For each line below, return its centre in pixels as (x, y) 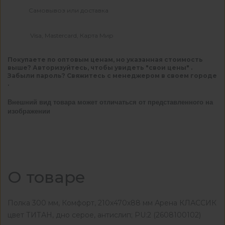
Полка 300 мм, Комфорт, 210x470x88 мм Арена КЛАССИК (112, 203)
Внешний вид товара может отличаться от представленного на (110, 102)
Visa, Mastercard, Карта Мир (72, 35)
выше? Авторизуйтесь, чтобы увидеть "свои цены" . (100, 68)
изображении (29, 111)
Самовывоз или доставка (69, 10)
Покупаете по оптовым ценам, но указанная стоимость (105, 60)
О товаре (46, 177)
